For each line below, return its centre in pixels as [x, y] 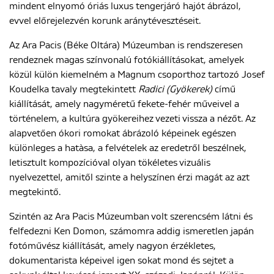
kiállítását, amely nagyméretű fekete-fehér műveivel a [124, 104]
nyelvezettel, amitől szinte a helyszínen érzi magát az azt [129, 177]
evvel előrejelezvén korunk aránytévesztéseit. [105, 21]
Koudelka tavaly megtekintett [74, 89]
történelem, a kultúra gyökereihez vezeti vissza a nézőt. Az [132, 119]
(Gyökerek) [189, 89]
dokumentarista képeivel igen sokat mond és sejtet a [121, 261]
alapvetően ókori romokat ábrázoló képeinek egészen [123, 133]
